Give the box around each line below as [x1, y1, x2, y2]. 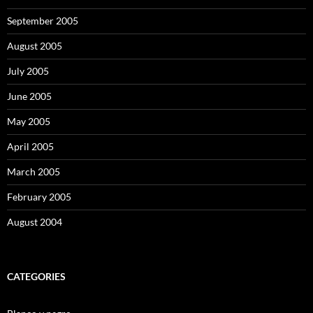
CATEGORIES [7, 270, 66, 282]
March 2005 [7, 165, 60, 177]
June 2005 [7, 89, 52, 102]
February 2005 [7, 190, 71, 203]
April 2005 [7, 140, 54, 152]
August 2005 [7, 39, 62, 52]
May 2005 [7, 115, 50, 127]
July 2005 [7, 64, 49, 77]
